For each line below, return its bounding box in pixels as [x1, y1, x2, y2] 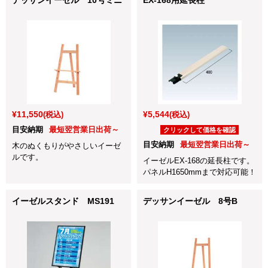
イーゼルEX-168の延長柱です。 [143, 156, 254, 165]
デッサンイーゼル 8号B [143, 196, 237, 206]
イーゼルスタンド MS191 [12, 196, 114, 206]
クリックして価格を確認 [163, 126, 236, 133]
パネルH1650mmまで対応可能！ [143, 167, 256, 176]
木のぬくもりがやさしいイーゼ [12, 141, 121, 150]
